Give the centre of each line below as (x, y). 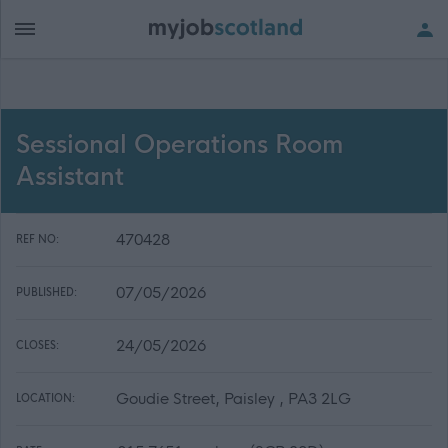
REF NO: (37, 239)
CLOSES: (37, 345)
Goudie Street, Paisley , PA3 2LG (233, 398)
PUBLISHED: (46, 292)
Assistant (70, 177)
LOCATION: (45, 398)
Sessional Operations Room (179, 145)
